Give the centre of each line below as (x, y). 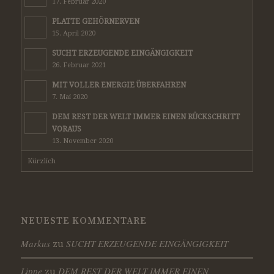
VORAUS (66, 129)
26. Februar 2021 (79, 65)
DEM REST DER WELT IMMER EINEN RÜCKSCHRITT (146, 117)
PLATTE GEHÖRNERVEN (95, 21)
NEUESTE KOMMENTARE (83, 221)
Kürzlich (41, 161)
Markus (35, 243)
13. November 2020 (82, 141)
